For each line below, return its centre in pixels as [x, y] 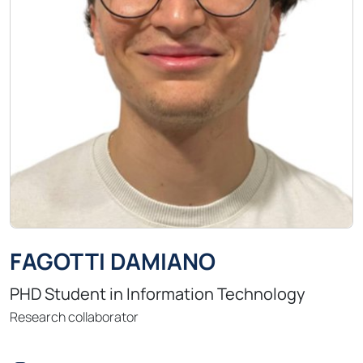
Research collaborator [74, 317]
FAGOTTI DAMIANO [113, 261]
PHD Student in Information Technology [158, 294]
